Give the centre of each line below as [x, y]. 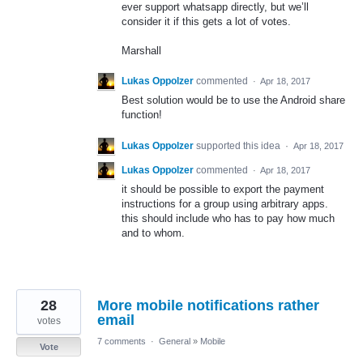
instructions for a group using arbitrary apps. [225, 203]
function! [142, 115]
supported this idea [239, 145]
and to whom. [153, 233]
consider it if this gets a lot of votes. [206, 21]
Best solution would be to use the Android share [233, 100]
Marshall [141, 51]
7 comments [122, 341]
